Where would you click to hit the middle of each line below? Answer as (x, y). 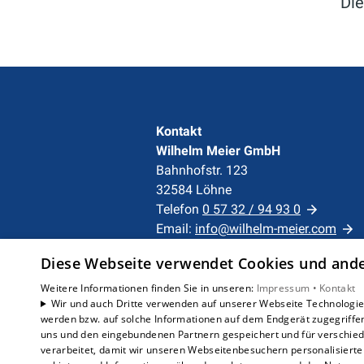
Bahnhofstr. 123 (202, 170)
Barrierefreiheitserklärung (228, 333)
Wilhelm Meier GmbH (218, 151)
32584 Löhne (194, 190)
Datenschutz (248, 294)
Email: (175, 229)
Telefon (179, 209)
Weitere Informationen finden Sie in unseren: (149, 288)
